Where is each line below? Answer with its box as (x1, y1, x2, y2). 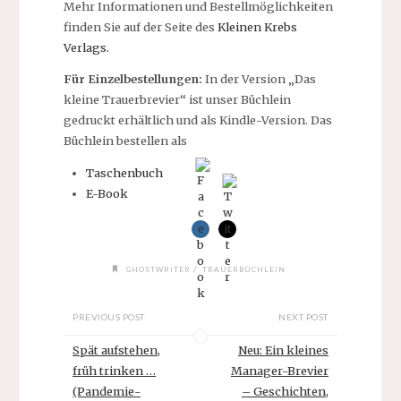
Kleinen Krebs (217, 19, 297, 34)
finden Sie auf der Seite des (63, 19, 218, 34)
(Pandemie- (73, 384, 141, 399)
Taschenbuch (86, 166, 164, 181)
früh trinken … (73, 363, 157, 379)
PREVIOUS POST (73, 311, 145, 323)
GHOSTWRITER (125, 264, 191, 274)
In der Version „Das (204, 72, 316, 87)
